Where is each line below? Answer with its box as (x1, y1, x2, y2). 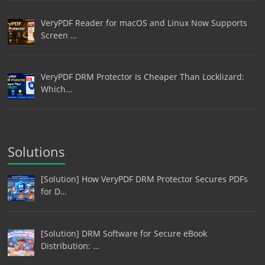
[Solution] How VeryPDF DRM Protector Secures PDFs (40, 173, 248, 185)
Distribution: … (40, 240, 99, 251)
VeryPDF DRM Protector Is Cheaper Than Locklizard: (40, 71, 244, 83)
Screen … (40, 29, 77, 41)
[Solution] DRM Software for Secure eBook (40, 227, 207, 239)
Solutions (8, 143, 66, 161)
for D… (40, 186, 67, 198)
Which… (40, 83, 72, 95)
